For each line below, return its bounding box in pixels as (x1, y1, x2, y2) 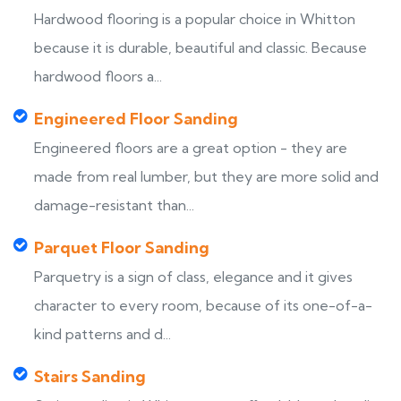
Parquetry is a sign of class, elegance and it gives (34, 268, 353, 286)
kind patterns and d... (34, 325, 171, 343)
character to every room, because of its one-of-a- (34, 296, 372, 314)
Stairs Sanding (34, 366, 146, 387)
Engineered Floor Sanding (34, 108, 238, 129)
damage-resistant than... (34, 196, 194, 214)
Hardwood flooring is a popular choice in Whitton (34, 10, 355, 28)
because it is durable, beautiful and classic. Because (34, 38, 367, 56)
